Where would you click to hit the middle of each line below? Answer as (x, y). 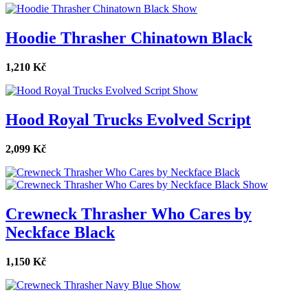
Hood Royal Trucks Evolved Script (128, 120)
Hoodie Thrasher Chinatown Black (129, 38)
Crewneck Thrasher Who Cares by (129, 213)
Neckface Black (60, 232)
